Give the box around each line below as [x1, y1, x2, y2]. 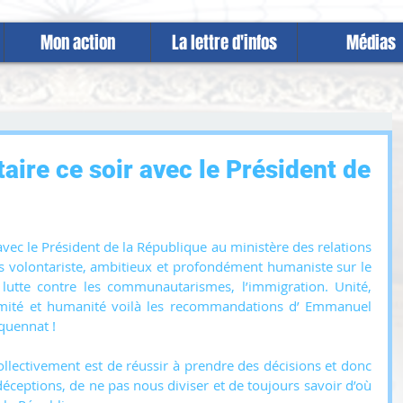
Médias [345, 30, 396, 55]
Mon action [40, 30, 115, 55]
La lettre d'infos [171, 30, 277, 55]
